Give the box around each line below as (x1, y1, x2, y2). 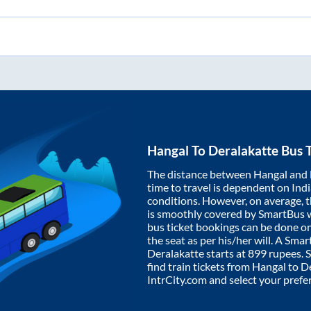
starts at (204, 246, 248, 260)
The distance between (147, 167, 253, 181)
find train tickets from (147, 260, 252, 274)
